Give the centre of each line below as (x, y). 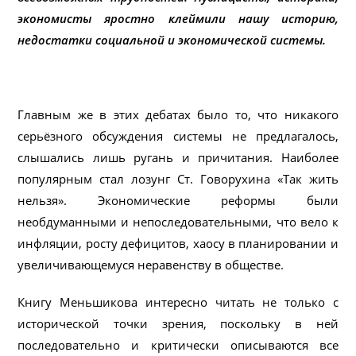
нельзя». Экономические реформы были (178, 200)
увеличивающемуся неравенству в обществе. (151, 264)
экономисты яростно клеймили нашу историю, (178, 18)
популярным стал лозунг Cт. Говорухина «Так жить (178, 178)
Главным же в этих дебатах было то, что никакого (178, 114)
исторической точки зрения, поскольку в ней (178, 323)
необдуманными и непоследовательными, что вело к (178, 221)
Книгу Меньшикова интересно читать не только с (178, 302)
